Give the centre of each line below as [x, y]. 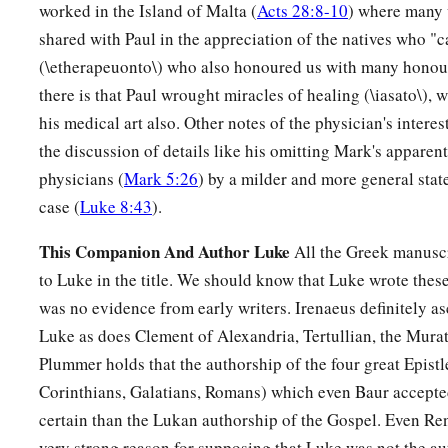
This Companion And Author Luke [164, 252]
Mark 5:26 [161, 179]
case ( [59, 207]
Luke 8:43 [116, 207]
